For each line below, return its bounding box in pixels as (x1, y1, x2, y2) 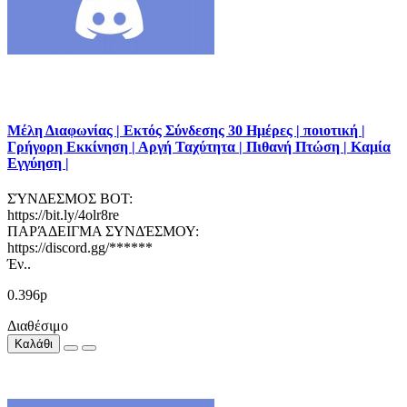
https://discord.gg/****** (7, 240, 153, 256)
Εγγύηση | (7, 155, 69, 172)
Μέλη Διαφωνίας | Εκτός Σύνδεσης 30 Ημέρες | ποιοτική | (7, 123, 365, 139)
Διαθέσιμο (7, 318, 68, 334)
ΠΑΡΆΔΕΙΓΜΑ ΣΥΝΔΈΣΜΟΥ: (7, 223, 199, 240)
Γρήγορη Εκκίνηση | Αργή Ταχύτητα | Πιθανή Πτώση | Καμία (7, 139, 391, 155)
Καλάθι (15, 337, 53, 352)
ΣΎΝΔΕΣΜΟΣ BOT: (7, 191, 133, 207)
